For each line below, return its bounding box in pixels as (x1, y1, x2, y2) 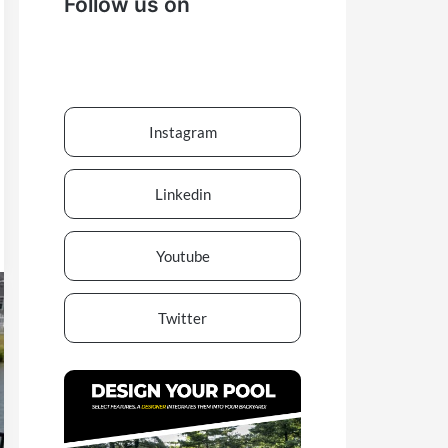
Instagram (148, 123, 217, 142)
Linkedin (154, 185, 211, 204)
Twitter (158, 309, 207, 328)
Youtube (155, 247, 210, 266)
